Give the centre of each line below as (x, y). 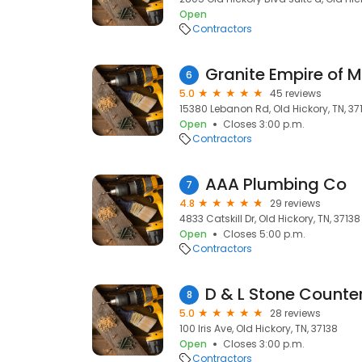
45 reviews (296, 93)
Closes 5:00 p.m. (264, 234)
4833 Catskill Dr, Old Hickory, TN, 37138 (270, 219)
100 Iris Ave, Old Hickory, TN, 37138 (259, 328)
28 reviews (295, 313)
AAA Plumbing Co (276, 184)
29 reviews (295, 203)
